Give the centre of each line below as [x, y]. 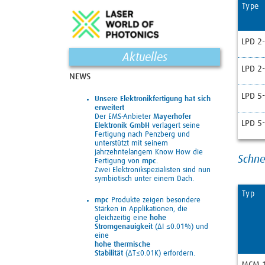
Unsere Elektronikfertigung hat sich [153, 99]
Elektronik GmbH [122, 125]
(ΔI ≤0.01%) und [182, 227]
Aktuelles [145, 57]
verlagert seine [175, 125]
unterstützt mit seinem [131, 143]
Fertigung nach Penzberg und [142, 134]
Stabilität [110, 253]
